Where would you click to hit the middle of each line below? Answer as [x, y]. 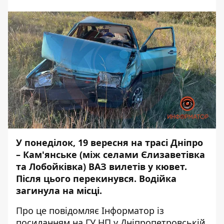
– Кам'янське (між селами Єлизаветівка [110, 154]
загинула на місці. [59, 190]
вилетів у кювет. [147, 166]
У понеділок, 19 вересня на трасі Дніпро [109, 142]
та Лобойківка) [52, 166]
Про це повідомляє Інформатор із [90, 210]
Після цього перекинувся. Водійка [96, 178]
